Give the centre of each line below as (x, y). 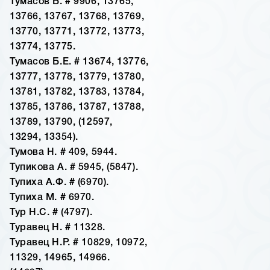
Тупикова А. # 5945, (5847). (74, 168)
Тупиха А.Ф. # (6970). (59, 183)
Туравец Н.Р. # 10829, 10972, (79, 243)
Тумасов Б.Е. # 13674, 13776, (79, 62)
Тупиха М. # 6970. (52, 198)
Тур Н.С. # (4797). (51, 213)
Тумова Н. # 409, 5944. (64, 153)
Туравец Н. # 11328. (58, 228)
